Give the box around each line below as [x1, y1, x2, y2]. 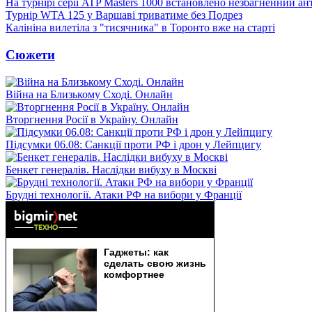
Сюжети [6, 47, 55, 62]
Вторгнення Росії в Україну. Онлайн [6, 113, 178, 125]
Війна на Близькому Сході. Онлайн [6, 88, 173, 100]
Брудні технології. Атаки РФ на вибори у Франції [6, 188, 242, 201]
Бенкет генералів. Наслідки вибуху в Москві [6, 163, 217, 175]
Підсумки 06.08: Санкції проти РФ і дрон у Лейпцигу [6, 138, 261, 150]
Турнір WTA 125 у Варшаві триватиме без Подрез [6, 9, 242, 22]
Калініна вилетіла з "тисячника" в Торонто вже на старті [6, 22, 275, 34]
